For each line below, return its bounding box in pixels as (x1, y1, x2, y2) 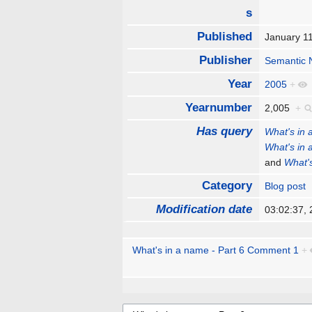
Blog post (265, 180, 306, 192)
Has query (196, 125, 252, 139)
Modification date (155, 203, 252, 217)
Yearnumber (185, 101, 252, 115)
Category (201, 179, 252, 193)
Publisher (198, 54, 252, 68)
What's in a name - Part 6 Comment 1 (132, 244, 299, 256)
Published (196, 30, 252, 44)
